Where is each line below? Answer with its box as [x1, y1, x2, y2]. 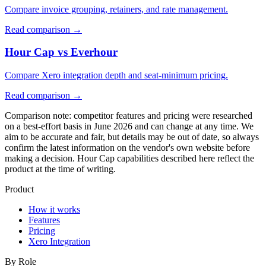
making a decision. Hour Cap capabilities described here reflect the [5, 153, 254, 163]
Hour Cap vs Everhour [5, 46, 118, 59]
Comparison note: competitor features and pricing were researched [5, 110, 252, 121]
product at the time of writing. [5, 163, 116, 174]
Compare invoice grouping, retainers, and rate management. [5, 4, 228, 14]
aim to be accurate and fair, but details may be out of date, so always [5, 131, 259, 142]
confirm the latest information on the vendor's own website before [5, 142, 250, 153]
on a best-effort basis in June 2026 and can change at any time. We [5, 121, 254, 131]
